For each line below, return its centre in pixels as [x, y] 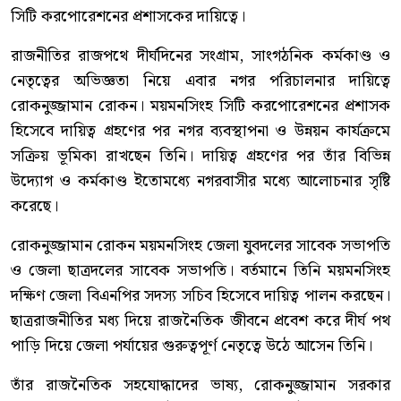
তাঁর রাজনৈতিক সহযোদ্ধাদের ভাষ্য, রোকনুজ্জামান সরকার [200, 386]
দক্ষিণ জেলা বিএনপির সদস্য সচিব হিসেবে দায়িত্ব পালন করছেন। [200, 296]
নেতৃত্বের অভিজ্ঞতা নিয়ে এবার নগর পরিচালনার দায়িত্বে [200, 81]
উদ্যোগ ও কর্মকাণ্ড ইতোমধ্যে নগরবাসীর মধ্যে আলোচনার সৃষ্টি [200, 182]
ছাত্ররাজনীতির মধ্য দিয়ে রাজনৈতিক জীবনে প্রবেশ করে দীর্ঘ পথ [200, 321]
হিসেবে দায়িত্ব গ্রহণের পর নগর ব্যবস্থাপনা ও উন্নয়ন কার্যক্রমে [200, 132]
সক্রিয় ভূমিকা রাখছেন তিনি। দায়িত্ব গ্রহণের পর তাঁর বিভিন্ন [200, 157]
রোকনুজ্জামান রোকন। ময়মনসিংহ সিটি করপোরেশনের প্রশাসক [200, 107]
